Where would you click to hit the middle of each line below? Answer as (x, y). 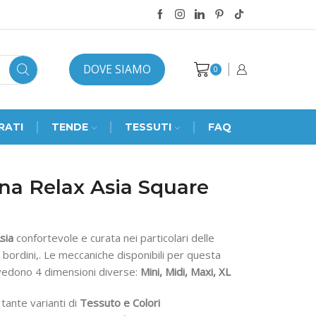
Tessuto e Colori (120, 303)
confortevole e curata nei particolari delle (114, 238)
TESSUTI (148, 127)
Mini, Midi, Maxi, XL (186, 272)
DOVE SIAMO (117, 69)
